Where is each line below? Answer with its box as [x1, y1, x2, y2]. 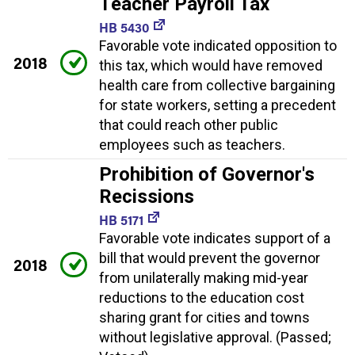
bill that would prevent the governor [99, 249, 320, 266]
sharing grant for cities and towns [99, 308, 310, 326]
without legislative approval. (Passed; [99, 328, 331, 345]
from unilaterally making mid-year [99, 269, 308, 286]
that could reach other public [99, 116, 278, 133]
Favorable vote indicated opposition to [99, 36, 337, 54]
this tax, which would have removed [99, 56, 323, 74]
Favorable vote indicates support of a [99, 229, 330, 246]
